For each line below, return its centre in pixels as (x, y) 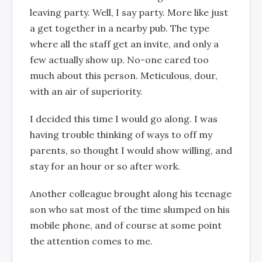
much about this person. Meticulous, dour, (124, 75)
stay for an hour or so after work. (105, 166)
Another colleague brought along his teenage (131, 193)
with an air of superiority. (86, 91)
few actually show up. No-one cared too (119, 59)
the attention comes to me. (91, 241)
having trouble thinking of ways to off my (121, 134)
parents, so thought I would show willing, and (131, 150)
